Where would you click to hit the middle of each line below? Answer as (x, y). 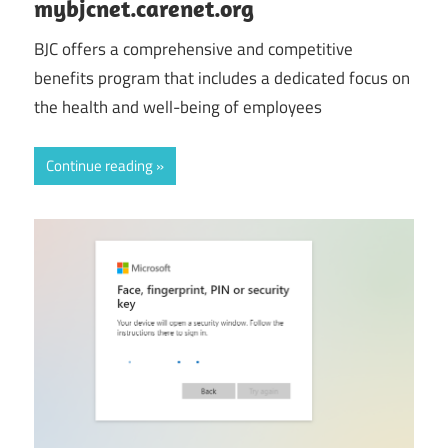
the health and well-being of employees (178, 106)
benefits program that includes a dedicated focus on (222, 77)
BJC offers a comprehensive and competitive (193, 48)
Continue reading (99, 166)
